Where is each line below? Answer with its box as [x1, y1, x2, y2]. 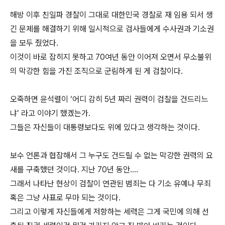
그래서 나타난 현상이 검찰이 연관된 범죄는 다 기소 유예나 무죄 [10, 179, 211, 188]
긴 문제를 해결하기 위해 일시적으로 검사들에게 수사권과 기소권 [10, 24, 214, 34]
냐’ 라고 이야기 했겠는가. [10, 108, 90, 118]
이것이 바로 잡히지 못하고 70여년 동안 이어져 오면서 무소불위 [10, 52, 211, 62]
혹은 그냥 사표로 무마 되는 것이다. [10, 193, 121, 202]
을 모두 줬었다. [10, 38, 58, 48]
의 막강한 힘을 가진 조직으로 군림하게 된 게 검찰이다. [10, 66, 183, 76]
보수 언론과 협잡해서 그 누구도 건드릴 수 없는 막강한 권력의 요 [10, 151, 213, 160]
